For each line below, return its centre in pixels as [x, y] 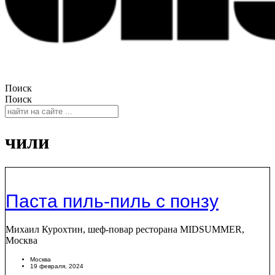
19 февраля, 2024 [57, 266]
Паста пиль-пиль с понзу [112, 201]
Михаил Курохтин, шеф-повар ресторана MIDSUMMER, [125, 230]
